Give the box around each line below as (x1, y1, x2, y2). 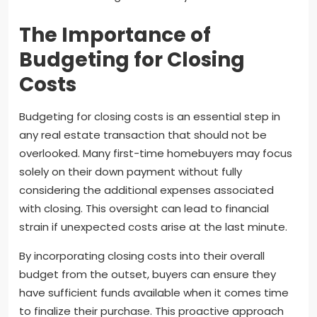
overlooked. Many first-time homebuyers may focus (19, 145, 292, 161)
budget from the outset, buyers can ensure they (19, 266, 276, 282)
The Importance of (19, 21, 211, 49)
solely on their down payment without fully (19, 163, 242, 179)
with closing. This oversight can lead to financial (19, 200, 269, 216)
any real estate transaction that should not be (19, 127, 267, 142)
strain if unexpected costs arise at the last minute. (19, 219, 287, 234)
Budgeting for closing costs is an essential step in (19, 108, 280, 124)
